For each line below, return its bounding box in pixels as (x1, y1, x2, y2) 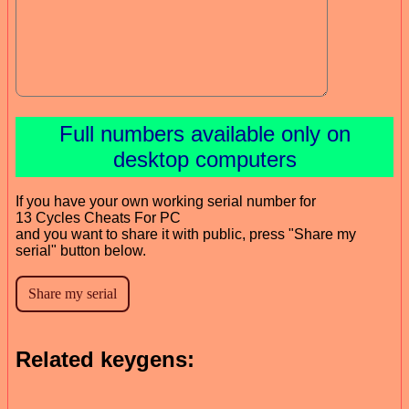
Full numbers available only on (58, 121, 351, 146)
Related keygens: (16, 346, 194, 372)
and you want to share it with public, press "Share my (16, 225, 356, 242)
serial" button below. (16, 242, 146, 258)
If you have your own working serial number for (16, 193, 316, 209)
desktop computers (112, 146, 297, 172)
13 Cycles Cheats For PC (16, 209, 181, 225)
